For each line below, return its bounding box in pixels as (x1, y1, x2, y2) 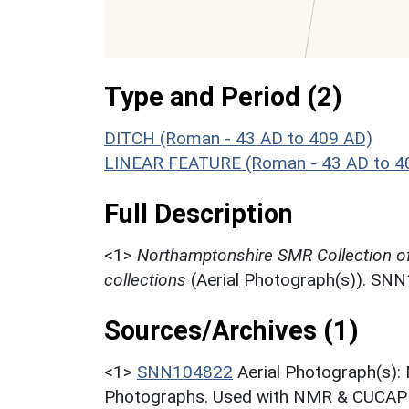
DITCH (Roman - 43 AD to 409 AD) (104, 127, 372, 149)
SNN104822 (137, 361, 233, 383)
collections (104, 268, 186, 290)
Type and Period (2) (104, 80, 342, 112)
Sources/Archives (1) (104, 314, 359, 346)
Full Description (104, 197, 293, 229)
